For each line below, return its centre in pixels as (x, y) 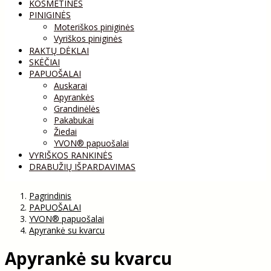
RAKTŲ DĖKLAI (59, 50)
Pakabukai (74, 120)
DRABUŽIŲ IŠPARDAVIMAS (82, 166)
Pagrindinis (50, 195)
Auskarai (70, 85)
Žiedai (65, 131)
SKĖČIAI (44, 62)
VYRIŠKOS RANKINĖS (71, 155)
